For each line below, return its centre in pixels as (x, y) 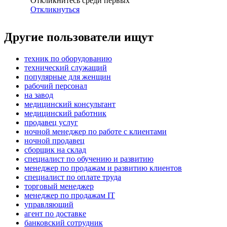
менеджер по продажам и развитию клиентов (103, 168)
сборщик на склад (55, 150)
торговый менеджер (59, 186)
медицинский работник (65, 113)
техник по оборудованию (68, 59)
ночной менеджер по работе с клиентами (96, 132)
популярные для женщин (68, 77)
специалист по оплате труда (73, 177)
